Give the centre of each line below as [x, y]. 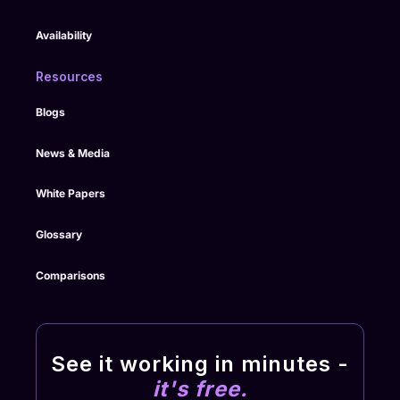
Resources [70, 77]
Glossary [59, 235]
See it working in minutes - [200, 363]
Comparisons [71, 275]
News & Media [73, 153]
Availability [64, 35]
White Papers [71, 194]
